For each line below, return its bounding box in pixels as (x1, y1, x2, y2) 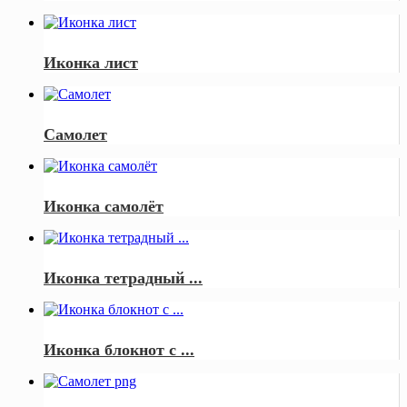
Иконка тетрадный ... (44, 268, 203, 287)
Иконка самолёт (44, 197, 164, 216)
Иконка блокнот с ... (44, 340, 194, 359)
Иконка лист (44, 54, 138, 73)
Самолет (44, 125, 107, 144)
